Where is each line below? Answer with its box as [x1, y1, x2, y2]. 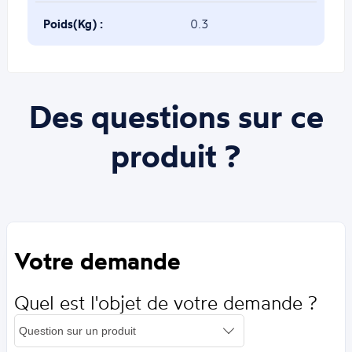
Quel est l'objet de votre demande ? [13, 291, 317, 315]
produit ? [111, 136, 241, 176]
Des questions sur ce [28, 97, 324, 137]
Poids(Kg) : [42, 16, 103, 31]
